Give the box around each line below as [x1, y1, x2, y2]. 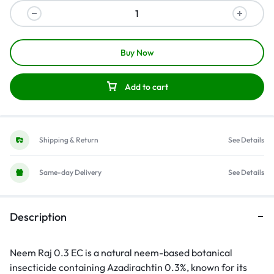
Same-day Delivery [39, 168, 102, 177]
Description [10, 209, 67, 224]
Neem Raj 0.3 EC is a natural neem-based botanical [10, 246, 232, 259]
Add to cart [125, 81, 168, 92]
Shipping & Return [39, 135, 98, 145]
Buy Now [120, 47, 154, 58]
